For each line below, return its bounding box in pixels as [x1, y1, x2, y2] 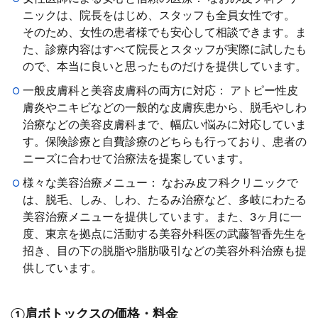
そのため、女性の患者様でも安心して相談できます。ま [23, 26, 307, 38]
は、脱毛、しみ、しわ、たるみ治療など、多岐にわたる [23, 194, 307, 206]
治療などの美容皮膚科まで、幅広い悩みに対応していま [23, 119, 307, 131]
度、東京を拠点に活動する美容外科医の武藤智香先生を [23, 228, 307, 240]
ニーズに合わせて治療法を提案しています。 [23, 153, 250, 165]
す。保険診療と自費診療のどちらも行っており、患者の [23, 136, 307, 148]
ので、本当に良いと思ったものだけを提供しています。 [23, 60, 307, 72]
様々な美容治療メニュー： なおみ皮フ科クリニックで [23, 177, 298, 189]
